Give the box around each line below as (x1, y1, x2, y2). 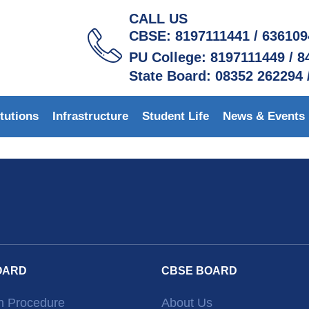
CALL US (129, 11, 188, 26)
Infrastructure (52, 110, 128, 123)
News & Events (223, 110, 305, 123)
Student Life (142, 110, 209, 123)
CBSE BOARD (161, 265, 237, 277)
